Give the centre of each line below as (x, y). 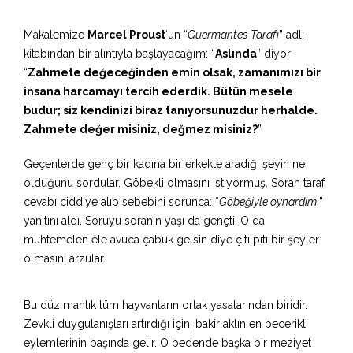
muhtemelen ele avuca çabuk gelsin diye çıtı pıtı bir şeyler (171, 240)
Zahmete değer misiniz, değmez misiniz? (141, 130)
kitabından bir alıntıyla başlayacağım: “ (119, 54)
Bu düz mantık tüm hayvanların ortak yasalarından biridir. (165, 305)
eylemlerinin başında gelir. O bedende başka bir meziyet (167, 343)
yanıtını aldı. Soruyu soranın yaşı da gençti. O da (144, 221)
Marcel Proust (126, 35)
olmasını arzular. (65, 259)
